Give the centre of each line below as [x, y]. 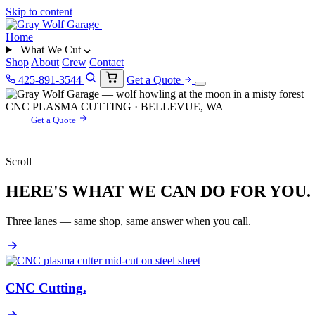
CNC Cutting [44, 288]
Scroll [19, 161]
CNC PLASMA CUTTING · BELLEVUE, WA [115, 107]
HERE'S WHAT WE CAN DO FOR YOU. [158, 191]
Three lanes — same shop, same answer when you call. [128, 221]
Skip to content [39, 12]
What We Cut [50, 50]
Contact [107, 62]
